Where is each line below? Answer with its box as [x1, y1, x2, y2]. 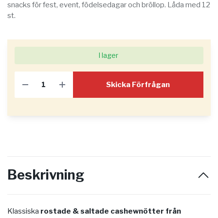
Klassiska [7, 207, 40, 216]
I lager [98, 51, 118, 60]
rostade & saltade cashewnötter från [40, 207, 181, 216]
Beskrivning [7, 167, 84, 183]
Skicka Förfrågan [106, 80, 170, 89]
